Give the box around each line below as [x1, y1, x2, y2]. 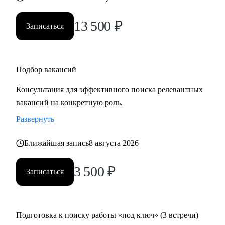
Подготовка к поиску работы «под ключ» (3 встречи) [16, 211, 198, 219]
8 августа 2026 [89, 139, 139, 147]
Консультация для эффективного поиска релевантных [16, 85, 203, 94]
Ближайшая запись [24, 139, 89, 147]
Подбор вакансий [16, 65, 76, 74]
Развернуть [16, 115, 54, 123]
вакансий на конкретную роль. [16, 98, 123, 107]
